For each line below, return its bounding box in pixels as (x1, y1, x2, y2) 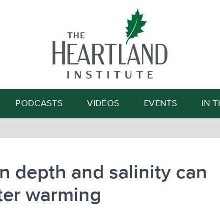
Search (147, 52, 165, 57)
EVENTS (143, 99, 177, 108)
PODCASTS (15, 99, 63, 108)
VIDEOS (87, 99, 120, 108)
